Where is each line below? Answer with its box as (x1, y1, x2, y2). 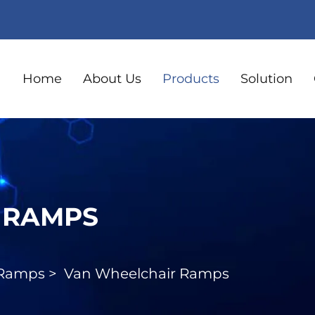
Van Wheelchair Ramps (64, 265, 229, 282)
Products (162, 71, 219, 86)
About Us (83, 71, 141, 86)
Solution (240, 71, 292, 86)
